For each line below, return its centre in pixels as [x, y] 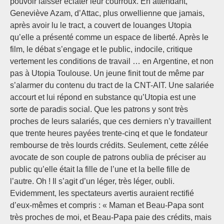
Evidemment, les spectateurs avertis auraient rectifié [102, 193]
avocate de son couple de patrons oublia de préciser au [108, 157]
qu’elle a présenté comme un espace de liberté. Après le [109, 37]
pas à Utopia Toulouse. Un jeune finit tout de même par [107, 73]
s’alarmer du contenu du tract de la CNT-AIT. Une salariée [112, 85]
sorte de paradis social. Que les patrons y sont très [99, 109]
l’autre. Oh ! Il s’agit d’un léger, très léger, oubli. [92, 181]
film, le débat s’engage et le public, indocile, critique [101, 49]
